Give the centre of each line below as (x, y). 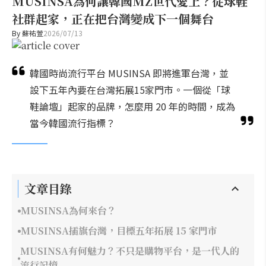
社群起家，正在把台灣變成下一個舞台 (113, 19)
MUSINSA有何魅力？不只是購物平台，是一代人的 (130, 251)
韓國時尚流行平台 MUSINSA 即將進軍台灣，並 (129, 73)
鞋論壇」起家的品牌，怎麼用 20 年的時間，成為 (132, 106)
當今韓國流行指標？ (72, 123)
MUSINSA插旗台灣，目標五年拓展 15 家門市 (119, 231)
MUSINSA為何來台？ (69, 210)
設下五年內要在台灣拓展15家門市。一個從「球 (130, 90)
